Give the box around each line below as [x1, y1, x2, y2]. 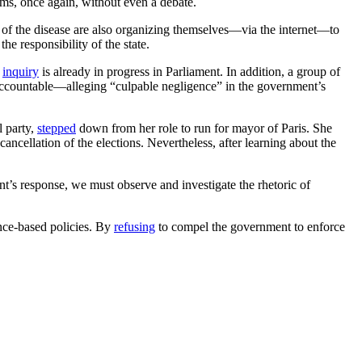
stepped [37, 120, 76, 135]
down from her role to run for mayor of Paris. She [76, 120, 332, 135]
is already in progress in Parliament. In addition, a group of [39, 64, 340, 78]
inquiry [2, 64, 39, 78]
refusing [114, 219, 155, 234]
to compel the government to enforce [155, 219, 345, 234]
